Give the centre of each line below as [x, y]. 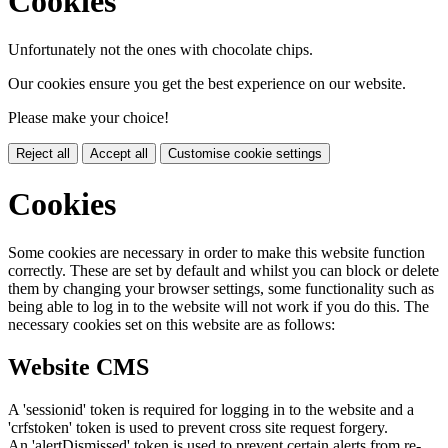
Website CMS [78, 366]
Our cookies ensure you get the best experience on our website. [207, 84]
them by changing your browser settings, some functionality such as [221, 289]
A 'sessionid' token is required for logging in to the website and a [211, 409]
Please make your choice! [88, 118]
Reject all [43, 154]
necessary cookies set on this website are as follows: [171, 325]
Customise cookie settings [245, 154]
